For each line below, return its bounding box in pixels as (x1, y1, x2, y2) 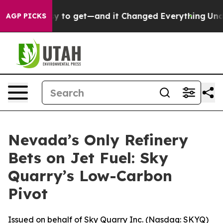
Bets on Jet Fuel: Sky (8, 148, 168, 167)
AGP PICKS (6, 11, 46, 20)
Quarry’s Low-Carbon (8, 166, 172, 185)
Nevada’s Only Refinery (8, 130, 188, 149)
